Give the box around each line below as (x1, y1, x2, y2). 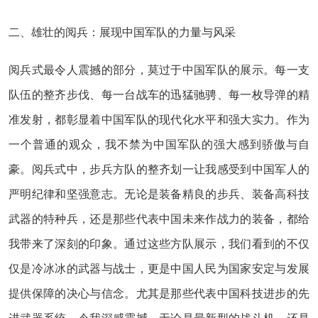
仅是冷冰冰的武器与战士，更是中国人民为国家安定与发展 (9, 263, 309, 275)
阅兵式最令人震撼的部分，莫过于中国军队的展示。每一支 (9, 64, 309, 76)
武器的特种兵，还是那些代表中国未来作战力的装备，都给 (9, 213, 309, 225)
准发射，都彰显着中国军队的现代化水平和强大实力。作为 (9, 114, 309, 126)
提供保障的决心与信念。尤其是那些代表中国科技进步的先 (9, 287, 309, 300)
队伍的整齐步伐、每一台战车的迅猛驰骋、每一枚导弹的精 (9, 89, 309, 101)
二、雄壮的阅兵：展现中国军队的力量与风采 (9, 26, 236, 38)
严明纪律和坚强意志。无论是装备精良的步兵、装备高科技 (9, 188, 309, 200)
